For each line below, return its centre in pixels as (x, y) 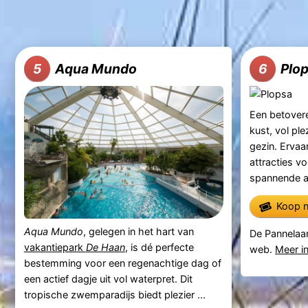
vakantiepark (55, 247)
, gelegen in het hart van (138, 231)
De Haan (105, 247)
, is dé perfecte (159, 247)
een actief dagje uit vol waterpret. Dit (108, 278)
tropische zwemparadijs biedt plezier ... (114, 294)
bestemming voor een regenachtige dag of (122, 263)
